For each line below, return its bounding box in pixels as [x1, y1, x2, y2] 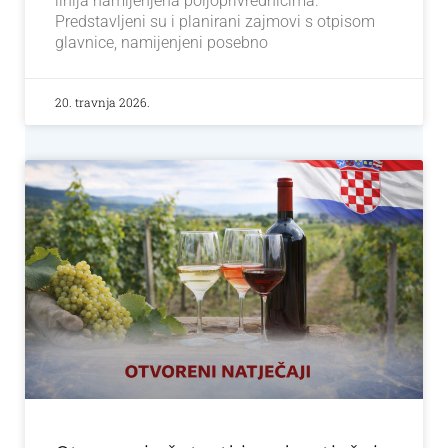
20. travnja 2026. [55, 94, 150, 111]
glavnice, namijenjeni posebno [55, 33, 268, 53]
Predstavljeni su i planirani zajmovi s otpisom [55, 12, 375, 32]
